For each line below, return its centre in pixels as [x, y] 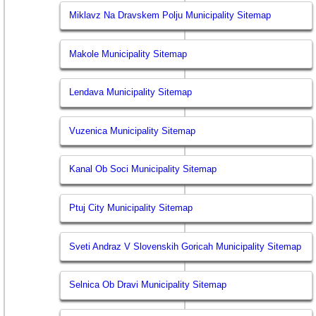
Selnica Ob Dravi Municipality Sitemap [148, 285]
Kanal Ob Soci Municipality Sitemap [143, 169]
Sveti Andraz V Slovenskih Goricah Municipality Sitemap [186, 246]
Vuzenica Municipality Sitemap [133, 130]
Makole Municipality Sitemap [128, 54]
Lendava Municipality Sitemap [131, 92]
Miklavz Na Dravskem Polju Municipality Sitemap [170, 16]
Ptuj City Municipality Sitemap [131, 208]
